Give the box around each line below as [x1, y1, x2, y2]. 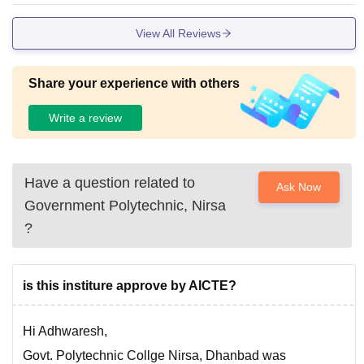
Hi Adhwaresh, [23, 324, 107, 339]
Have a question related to [24, 175, 195, 192]
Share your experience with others [28, 76, 240, 91]
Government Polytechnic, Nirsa [24, 197, 226, 214]
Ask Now [276, 180, 322, 194]
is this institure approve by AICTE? [23, 279, 236, 293]
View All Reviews [136, 26, 221, 40]
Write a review [49, 110, 122, 124]
